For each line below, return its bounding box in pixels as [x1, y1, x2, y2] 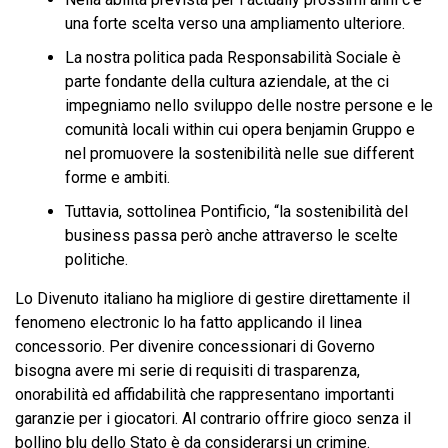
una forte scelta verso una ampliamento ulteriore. [65, 14, 405, 33]
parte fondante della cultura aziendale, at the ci [65, 72, 389, 91]
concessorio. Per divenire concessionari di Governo [15, 337, 375, 356]
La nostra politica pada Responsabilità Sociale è [65, 48, 401, 67]
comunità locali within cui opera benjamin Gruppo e [65, 120, 415, 139]
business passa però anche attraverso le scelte [65, 226, 398, 245]
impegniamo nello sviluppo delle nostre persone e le [65, 96, 433, 115]
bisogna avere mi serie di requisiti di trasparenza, [15, 361, 360, 380]
